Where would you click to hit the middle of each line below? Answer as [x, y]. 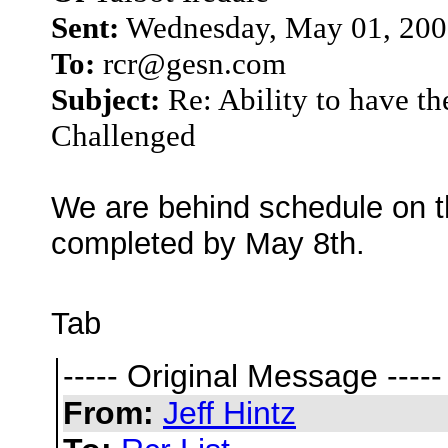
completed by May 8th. [208, 243]
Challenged [123, 135]
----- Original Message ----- [252, 375]
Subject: [105, 99]
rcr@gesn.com [190, 63]
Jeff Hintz [229, 412]
